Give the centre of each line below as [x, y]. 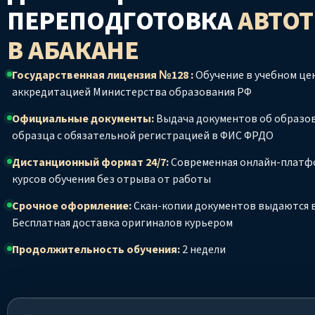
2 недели [203, 250]
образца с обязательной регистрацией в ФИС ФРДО [143, 136]
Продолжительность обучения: [96, 250]
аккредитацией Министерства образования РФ [132, 92]
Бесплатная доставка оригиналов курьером [122, 223]
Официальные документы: [83, 119]
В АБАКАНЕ [73, 51]
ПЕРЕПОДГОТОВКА [123, 21]
